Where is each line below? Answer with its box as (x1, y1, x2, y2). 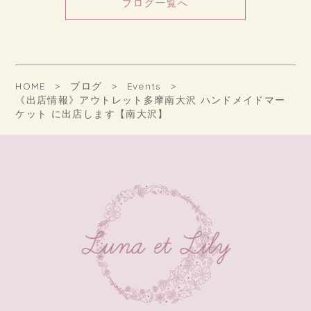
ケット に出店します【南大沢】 (15, 107, 169, 119)
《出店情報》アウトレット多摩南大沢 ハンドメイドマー (15, 93, 286, 106)
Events (126, 79, 162, 92)
